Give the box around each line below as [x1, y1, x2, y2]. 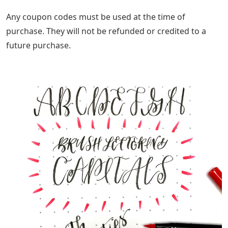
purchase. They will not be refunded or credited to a [6, 25, 206, 37]
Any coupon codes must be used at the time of [6, 11, 185, 23]
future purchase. [6, 40, 71, 51]
